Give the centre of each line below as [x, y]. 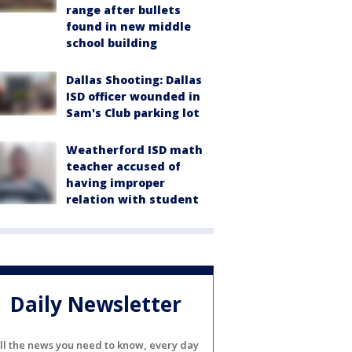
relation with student [132, 199]
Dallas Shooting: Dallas [134, 80]
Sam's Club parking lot [133, 113]
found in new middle [128, 26]
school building [112, 43]
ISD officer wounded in [133, 96]
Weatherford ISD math [134, 150]
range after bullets [123, 10]
